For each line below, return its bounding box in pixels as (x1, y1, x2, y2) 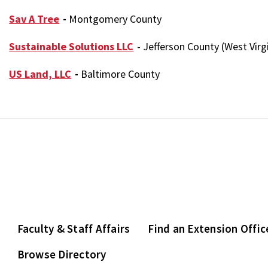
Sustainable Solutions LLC (9, 39, 134, 53)
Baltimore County (81, 66, 160, 81)
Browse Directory (17, 246, 106, 261)
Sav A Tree (9, 11, 60, 26)
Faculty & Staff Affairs (17, 221, 130, 236)
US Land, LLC (9, 66, 72, 81)
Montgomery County (69, 11, 162, 26)
